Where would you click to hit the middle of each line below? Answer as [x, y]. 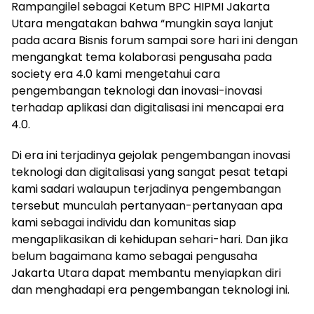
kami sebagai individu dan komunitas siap [124, 223]
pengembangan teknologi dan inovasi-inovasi [137, 91]
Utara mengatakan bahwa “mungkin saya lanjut [142, 24]
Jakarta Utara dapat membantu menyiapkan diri [146, 273]
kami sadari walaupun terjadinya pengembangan [146, 189]
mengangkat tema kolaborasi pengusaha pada [142, 57]
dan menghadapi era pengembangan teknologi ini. [150, 290]
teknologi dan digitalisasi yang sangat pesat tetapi [149, 172]
